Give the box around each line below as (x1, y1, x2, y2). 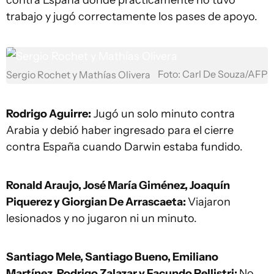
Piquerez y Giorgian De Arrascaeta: (6, 194, 188, 209)
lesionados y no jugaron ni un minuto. (6, 211, 197, 225)
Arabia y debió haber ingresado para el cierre (6, 123, 234, 137)
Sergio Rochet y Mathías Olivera (6, 68, 150, 81)
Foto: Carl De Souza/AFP (158, 68, 268, 80)
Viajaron (188, 194, 231, 209)
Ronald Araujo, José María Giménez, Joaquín (6, 178, 230, 192)
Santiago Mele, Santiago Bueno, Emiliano (6, 250, 218, 264)
